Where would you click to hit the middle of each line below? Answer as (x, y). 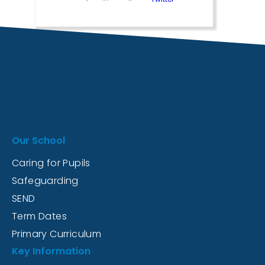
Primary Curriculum (57, 234)
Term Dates (39, 216)
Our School (38, 140)
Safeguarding (45, 181)
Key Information (51, 251)
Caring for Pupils (51, 163)
